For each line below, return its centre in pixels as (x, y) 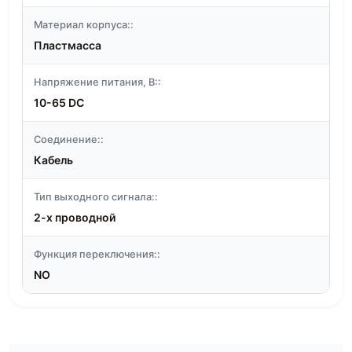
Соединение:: (69, 139)
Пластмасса (68, 45)
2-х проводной (75, 217)
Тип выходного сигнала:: (96, 196)
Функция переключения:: (97, 254)
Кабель (53, 159)
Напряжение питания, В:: (97, 82)
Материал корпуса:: (84, 24)
